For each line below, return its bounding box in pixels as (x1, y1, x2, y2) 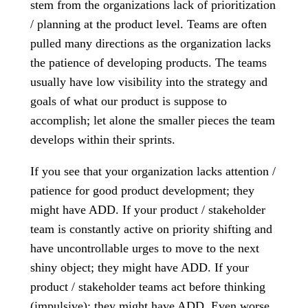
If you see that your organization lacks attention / (30, 164, 276, 178)
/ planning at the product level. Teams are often (30, 17, 267, 31)
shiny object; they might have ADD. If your (30, 261, 249, 274)
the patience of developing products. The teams (30, 56, 267, 69)
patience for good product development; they (30, 184, 254, 197)
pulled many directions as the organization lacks (30, 36, 271, 50)
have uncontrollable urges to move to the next (30, 241, 259, 255)
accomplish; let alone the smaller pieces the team (30, 113, 275, 127)
